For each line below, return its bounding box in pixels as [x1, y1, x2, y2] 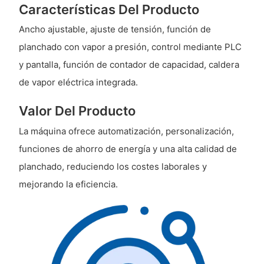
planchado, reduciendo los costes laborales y [18, 160, 207, 172]
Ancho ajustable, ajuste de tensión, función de [18, 24, 211, 35]
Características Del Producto [18, 2, 199, 17]
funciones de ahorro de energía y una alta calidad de [18, 143, 237, 154]
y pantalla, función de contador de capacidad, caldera [18, 59, 239, 71]
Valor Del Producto [18, 103, 136, 119]
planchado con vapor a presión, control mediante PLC [18, 41, 242, 53]
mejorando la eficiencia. [18, 178, 118, 190]
